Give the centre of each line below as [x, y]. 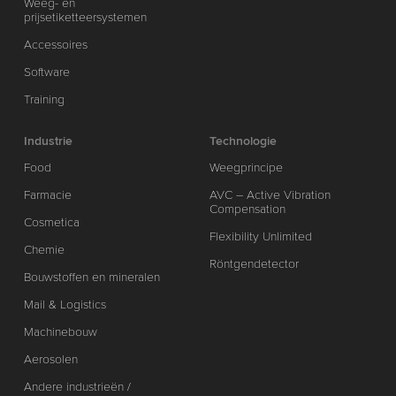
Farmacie [47, 194]
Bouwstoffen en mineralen [91, 277]
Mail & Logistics [65, 304]
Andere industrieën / [77, 386]
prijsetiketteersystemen [85, 17]
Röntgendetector [255, 263]
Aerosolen [50, 359]
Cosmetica [51, 222]
